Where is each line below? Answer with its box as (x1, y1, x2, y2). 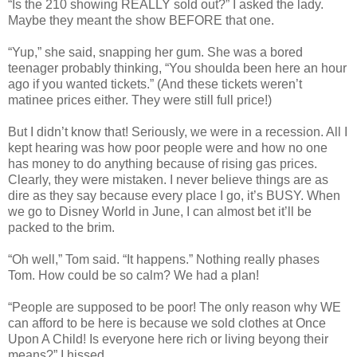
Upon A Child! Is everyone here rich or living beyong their (8, 332, 328, 347)
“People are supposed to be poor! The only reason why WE (8, 300, 341, 315)
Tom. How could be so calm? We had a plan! (8, 269, 259, 283)
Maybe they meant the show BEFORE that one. (8, 14, 274, 28)
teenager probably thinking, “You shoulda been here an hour (8, 61, 347, 76)
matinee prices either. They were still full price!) (8, 93, 272, 108)
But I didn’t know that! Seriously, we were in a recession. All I (8, 125, 347, 139)
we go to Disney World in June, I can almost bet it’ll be (8, 205, 312, 219)
